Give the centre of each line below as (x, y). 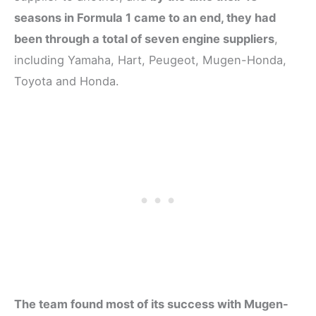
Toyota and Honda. (67, 81)
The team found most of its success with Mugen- (151, 304)
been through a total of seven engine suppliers (144, 38)
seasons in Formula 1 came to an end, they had (145, 17)
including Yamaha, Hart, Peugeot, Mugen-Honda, (150, 60)
